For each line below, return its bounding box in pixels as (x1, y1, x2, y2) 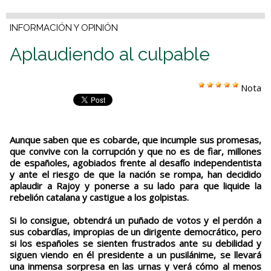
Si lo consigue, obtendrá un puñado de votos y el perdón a (10, 214, 261, 227)
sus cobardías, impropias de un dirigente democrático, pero (10, 226, 261, 238)
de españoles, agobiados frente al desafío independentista (10, 157, 261, 169)
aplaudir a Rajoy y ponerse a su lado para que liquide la (10, 180, 261, 192)
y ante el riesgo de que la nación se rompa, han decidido (10, 168, 261, 181)
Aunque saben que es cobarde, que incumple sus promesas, (10, 134, 261, 146)
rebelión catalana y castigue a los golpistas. (10, 191, 189, 204)
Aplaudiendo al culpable (10, 44, 210, 65)
